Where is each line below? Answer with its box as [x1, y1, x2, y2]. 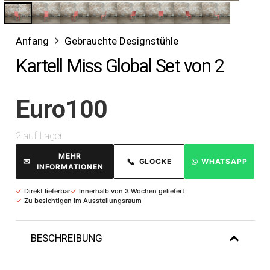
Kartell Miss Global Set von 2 [15, 55, 224, 77]
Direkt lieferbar [24, 186, 71, 195]
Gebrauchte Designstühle [64, 35, 178, 48]
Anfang [15, 35, 49, 48]
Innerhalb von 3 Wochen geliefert [78, 186, 184, 195]
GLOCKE [139, 156, 172, 166]
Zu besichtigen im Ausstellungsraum [24, 196, 142, 205]
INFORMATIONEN [36, 162, 104, 171]
